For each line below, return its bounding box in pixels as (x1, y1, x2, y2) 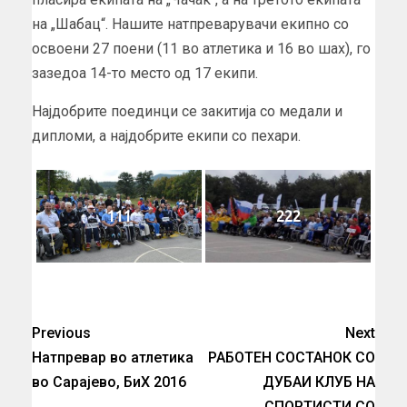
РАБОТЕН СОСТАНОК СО (208, 348, 375, 366)
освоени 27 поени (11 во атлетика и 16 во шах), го (32, 39, 371, 57)
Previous (32, 323, 91, 342)
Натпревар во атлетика (32, 348, 194, 366)
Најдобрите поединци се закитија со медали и (32, 102, 342, 120)
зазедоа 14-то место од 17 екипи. (32, 64, 258, 82)
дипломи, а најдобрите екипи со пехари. (32, 126, 301, 144)
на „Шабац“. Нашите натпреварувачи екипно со (32, 15, 349, 33)
